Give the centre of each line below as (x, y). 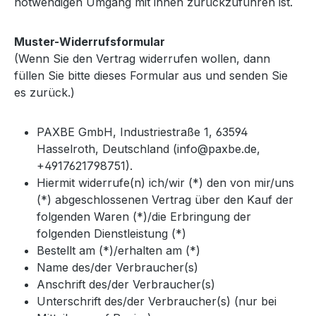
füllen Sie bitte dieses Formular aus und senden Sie (151, 75)
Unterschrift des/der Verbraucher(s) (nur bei (157, 301)
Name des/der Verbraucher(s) (117, 267)
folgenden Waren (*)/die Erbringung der (144, 216)
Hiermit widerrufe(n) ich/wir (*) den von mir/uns (165, 182)
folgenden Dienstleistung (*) (111, 233)
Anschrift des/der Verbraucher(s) (126, 284)
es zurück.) (44, 92)
